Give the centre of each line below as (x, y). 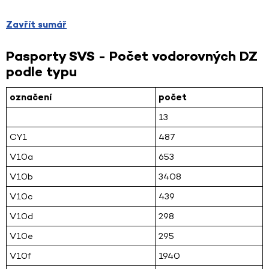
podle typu (41, 71)
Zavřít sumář (36, 24)
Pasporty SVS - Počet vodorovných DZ (132, 56)
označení (31, 97)
